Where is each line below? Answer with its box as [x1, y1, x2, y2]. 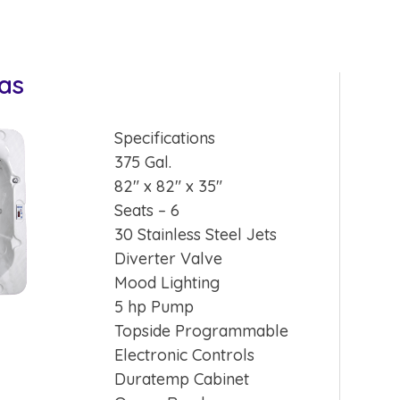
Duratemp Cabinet [114, 368, 250, 389]
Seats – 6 [114, 199, 180, 221]
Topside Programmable [114, 320, 289, 341]
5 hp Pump [114, 296, 195, 317]
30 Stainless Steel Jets [114, 223, 278, 245]
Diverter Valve [114, 247, 223, 269]
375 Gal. [114, 151, 172, 172]
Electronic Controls [114, 344, 255, 365]
